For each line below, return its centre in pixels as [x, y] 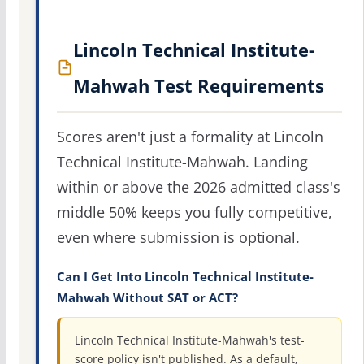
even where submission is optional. [178, 238]
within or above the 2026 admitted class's [198, 187]
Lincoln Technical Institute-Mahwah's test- [189, 340]
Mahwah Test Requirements [198, 86]
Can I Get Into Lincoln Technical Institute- [185, 277]
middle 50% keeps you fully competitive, [194, 212]
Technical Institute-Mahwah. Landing [182, 162]
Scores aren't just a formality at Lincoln [190, 137]
